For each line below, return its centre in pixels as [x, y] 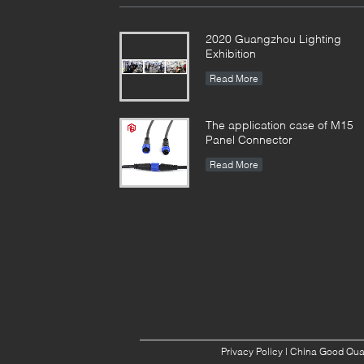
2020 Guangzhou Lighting [273, 38]
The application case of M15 [279, 124]
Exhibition [231, 53]
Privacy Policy [251, 351]
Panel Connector [249, 139]
